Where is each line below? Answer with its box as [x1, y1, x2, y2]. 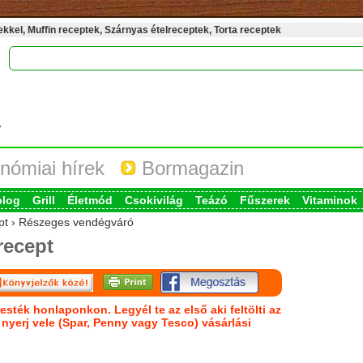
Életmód [66, 194, 113, 207]
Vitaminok [301, 194, 357, 207]
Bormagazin [135, 157, 244, 179]
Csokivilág [124, 194, 183, 207]
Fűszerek [239, 194, 290, 207]
